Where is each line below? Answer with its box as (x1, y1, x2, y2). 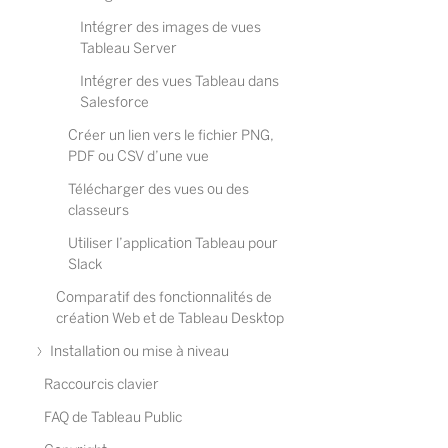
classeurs (68, 202, 129, 219)
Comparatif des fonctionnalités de (56, 289, 272, 306)
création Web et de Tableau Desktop (56, 310, 284, 327)
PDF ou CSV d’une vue (68, 148, 209, 165)
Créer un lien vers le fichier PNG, (68, 127, 274, 144)
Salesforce (80, 94, 149, 111)
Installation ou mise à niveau (47, 343, 229, 360)
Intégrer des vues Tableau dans (80, 73, 279, 90)
